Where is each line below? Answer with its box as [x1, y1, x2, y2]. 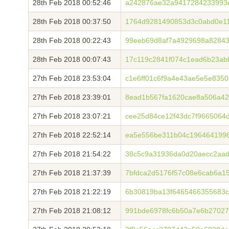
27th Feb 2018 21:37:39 [33, 169, 111, 177]
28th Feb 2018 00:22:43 [33, 36, 111, 44]
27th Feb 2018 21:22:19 [33, 188, 111, 196]
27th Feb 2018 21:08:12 [33, 207, 111, 215]
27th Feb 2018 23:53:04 [33, 74, 111, 82]
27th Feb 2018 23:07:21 [33, 112, 111, 120]
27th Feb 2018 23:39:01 [33, 93, 111, 101]
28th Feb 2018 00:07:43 [33, 55, 111, 63]
